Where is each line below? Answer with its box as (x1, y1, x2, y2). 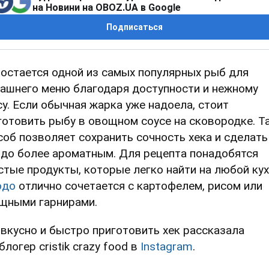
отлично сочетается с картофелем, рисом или (16, 179, 262, 193)
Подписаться (106, 22, 163, 32)
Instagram (141, 240, 193, 254)
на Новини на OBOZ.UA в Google (32, 2, 181, 14)
